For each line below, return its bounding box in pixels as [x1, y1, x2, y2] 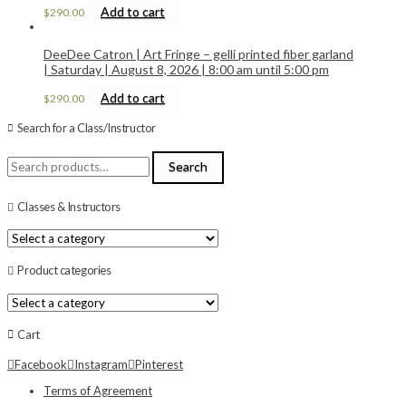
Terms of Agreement [43, 383, 152, 399]
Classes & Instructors [17, 198, 121, 214]
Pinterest [135, 357, 183, 372]
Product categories [17, 263, 111, 278]
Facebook [14, 357, 67, 372]
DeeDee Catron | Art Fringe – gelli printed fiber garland [43, 45, 353, 62]
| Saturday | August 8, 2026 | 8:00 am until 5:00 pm [43, 61, 329, 77]
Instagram [74, 357, 128, 372]
